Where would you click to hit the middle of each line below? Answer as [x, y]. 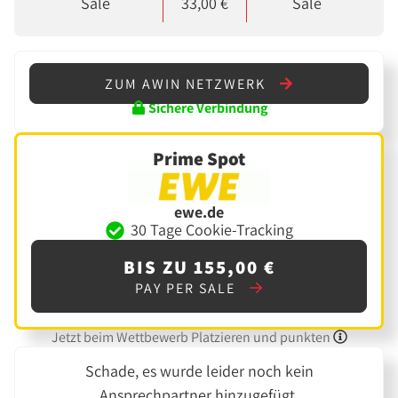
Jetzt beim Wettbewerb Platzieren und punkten [192, 338]
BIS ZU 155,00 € [199, 267]
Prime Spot [199, 159]
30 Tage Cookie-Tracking [211, 230]
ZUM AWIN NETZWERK [187, 84]
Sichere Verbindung [206, 108]
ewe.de [199, 211]
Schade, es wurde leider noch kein [199, 371]
